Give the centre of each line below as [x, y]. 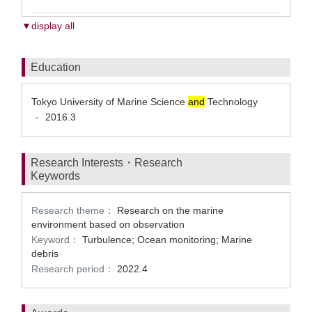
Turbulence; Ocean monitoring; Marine [167, 240]
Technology [237, 102]
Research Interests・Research [107, 163]
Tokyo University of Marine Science [110, 102]
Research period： [73, 269]
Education [56, 67]
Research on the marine [170, 210]
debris [45, 253]
